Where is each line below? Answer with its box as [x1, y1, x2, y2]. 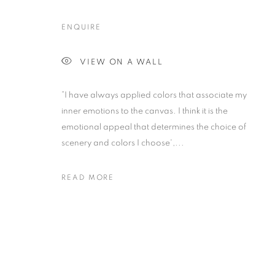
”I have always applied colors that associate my [61, 91, 247, 99]
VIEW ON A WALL [79, 58, 163, 66]
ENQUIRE [61, 23, 101, 31]
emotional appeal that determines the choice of [61, 123, 246, 131]
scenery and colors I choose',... [61, 139, 184, 147]
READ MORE [61, 174, 115, 181]
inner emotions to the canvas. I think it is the [61, 107, 228, 115]
